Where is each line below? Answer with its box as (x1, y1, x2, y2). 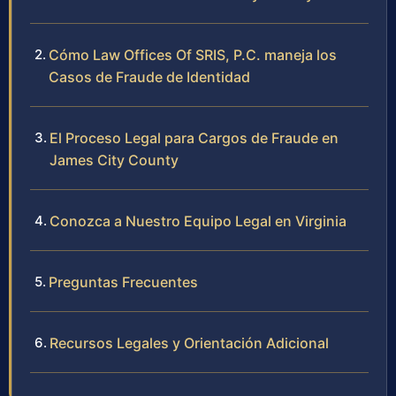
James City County (49, 151, 179, 170)
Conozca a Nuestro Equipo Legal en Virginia (49, 212, 346, 231)
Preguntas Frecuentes (49, 273, 198, 292)
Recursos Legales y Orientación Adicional (49, 334, 329, 353)
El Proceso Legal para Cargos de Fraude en (49, 129, 339, 148)
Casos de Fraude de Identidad (49, 68, 250, 87)
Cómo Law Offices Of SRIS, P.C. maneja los (49, 46, 337, 65)
